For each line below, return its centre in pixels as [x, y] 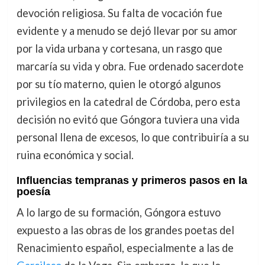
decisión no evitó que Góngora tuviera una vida [128, 120]
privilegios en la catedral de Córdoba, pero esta [128, 102]
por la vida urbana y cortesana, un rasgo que [119, 49]
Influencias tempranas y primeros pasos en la [132, 180]
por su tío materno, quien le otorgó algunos [118, 84]
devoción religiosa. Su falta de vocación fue [119, 13]
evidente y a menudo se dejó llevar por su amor [127, 31]
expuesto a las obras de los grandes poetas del [125, 230]
